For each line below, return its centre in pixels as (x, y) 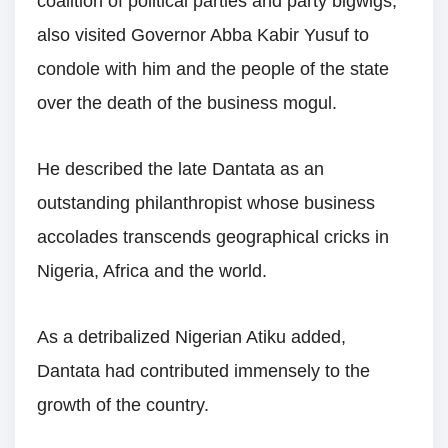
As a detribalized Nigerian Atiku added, (191, 337)
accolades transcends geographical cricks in (213, 236)
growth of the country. (123, 405)
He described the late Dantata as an (180, 168)
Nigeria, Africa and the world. (152, 270)
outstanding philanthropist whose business (206, 202)
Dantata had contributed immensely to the (203, 371)
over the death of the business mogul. (187, 102)
